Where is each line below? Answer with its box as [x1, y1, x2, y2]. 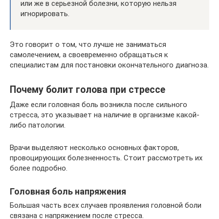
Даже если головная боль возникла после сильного [10, 100, 187, 109]
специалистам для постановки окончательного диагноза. [10, 61, 209, 69]
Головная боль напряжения [10, 186, 126, 197]
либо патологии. [10, 121, 66, 130]
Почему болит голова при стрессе [10, 84, 165, 96]
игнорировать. [21, 9, 69, 18]
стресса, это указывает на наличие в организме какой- [10, 110, 199, 119]
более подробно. [10, 164, 67, 173]
